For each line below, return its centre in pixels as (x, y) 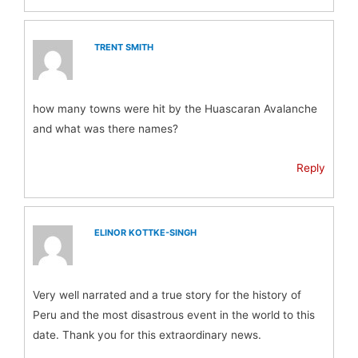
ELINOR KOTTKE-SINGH (146, 233)
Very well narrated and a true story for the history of (167, 294)
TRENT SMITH (124, 47)
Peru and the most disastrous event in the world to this (174, 314)
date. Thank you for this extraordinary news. (147, 334)
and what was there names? (105, 129)
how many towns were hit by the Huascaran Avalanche (175, 109)
